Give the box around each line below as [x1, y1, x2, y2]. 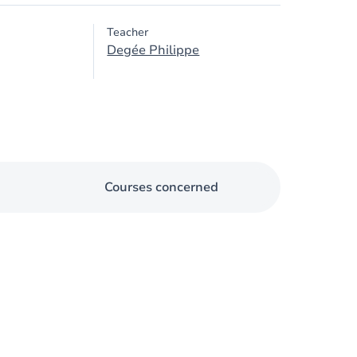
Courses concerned [104, 178, 218, 196]
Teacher [107, 25, 149, 40]
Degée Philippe [107, 41, 200, 59]
